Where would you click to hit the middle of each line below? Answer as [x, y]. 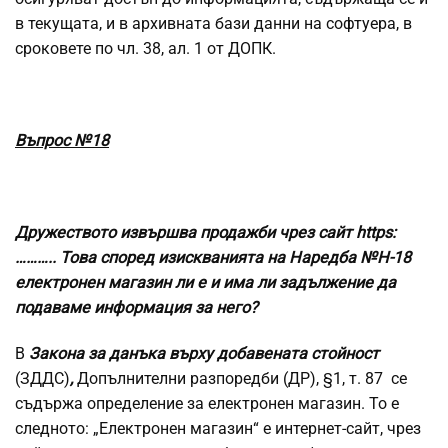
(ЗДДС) [42, 379]
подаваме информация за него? [136, 308]
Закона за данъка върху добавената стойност [204, 354]
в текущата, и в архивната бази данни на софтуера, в [213, 24]
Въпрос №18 [62, 141]
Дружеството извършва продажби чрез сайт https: [205, 233]
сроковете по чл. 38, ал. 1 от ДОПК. [145, 49]
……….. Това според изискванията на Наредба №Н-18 [213, 258]
